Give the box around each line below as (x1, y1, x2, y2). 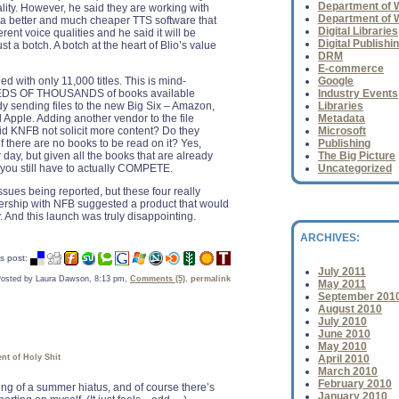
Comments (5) (130, 274, 185, 283)
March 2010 (318, 365, 378, 378)
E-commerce (318, 62, 384, 75)
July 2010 (318, 315, 367, 328)
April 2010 (318, 353, 370, 365)
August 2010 (318, 303, 382, 315)
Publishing (318, 137, 370, 150)
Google (318, 75, 354, 87)
